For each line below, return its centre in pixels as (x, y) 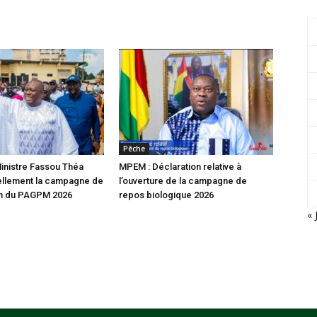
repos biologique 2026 (166, 195)
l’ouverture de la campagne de (183, 181)
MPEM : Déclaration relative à (180, 167)
